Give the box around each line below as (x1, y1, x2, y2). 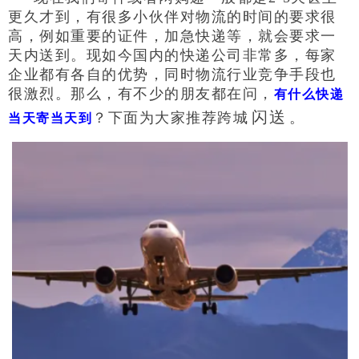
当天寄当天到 (8, 111, 92, 125)
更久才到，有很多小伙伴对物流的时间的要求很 (8, 8, 337, 25)
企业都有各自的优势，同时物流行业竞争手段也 (8, 66, 337, 83)
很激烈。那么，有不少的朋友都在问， (8, 85, 274, 102)
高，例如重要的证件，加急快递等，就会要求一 (8, 27, 337, 44)
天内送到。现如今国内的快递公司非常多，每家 (8, 46, 337, 63)
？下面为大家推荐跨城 (92, 109, 248, 126)
